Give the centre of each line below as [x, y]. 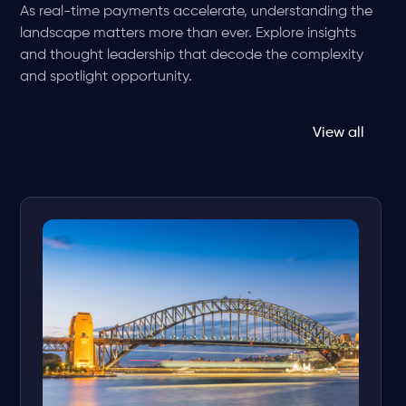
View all [338, 133]
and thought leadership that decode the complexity [192, 55]
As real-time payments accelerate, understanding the [197, 11]
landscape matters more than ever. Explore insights [188, 33]
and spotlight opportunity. [106, 77]
